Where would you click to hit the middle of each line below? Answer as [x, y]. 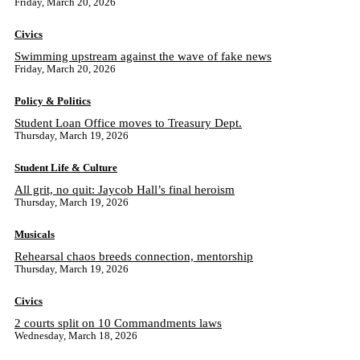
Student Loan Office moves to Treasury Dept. [128, 123]
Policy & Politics [53, 101]
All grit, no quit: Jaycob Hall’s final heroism [125, 190]
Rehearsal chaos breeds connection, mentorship [134, 256]
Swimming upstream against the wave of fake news [143, 56]
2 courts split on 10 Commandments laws [118, 323]
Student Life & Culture [66, 168]
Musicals [35, 234]
